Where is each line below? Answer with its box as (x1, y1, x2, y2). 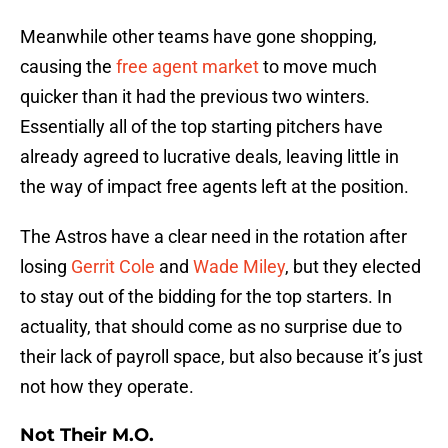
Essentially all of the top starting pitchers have (20, 116, 383, 138)
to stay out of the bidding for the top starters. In (20, 286, 392, 308)
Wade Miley (193, 256, 285, 278)
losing (20, 256, 71, 278)
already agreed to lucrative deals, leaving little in (20, 146, 399, 168)
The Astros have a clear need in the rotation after (20, 226, 407, 248)
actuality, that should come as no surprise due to (20, 316, 402, 338)
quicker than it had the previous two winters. (20, 86, 370, 108)
